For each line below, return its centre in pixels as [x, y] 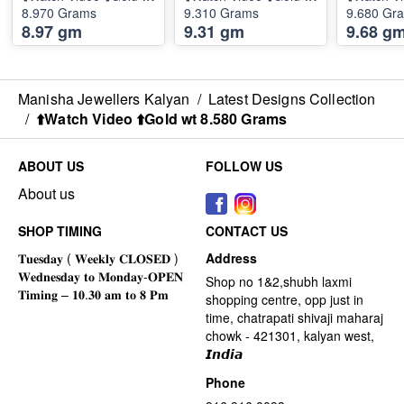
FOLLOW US [244, 165]
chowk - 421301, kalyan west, [290, 335]
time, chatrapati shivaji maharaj [294, 317]
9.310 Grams [221, 12]
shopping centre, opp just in [285, 299]
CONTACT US [247, 230]
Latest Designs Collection [292, 98]
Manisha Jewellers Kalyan [104, 98]
